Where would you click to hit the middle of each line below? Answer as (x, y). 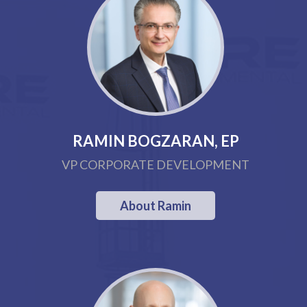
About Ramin (156, 206)
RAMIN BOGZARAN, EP (156, 141)
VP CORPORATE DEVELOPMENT (156, 164)
